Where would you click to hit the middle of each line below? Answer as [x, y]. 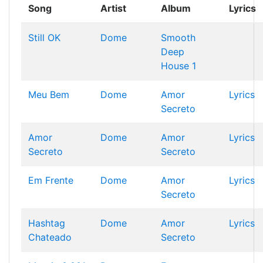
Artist [113, 8]
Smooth [178, 38]
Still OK [44, 38]
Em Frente [51, 180]
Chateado [50, 237]
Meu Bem [49, 95]
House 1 [178, 66]
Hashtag [47, 223]
